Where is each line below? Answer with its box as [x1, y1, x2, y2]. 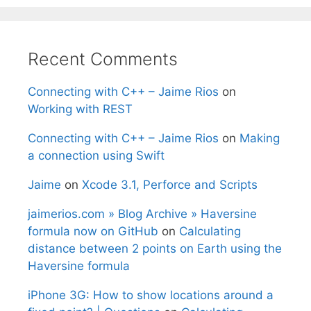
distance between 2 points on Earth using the [28, 241, 282, 255]
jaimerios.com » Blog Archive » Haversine [28, 206, 257, 221]
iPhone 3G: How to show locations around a [28, 287, 274, 302]
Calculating [179, 224, 241, 238]
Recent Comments [28, 48, 178, 69]
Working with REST [28, 101, 133, 116]
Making [239, 131, 280, 145]
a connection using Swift [28, 148, 165, 162]
